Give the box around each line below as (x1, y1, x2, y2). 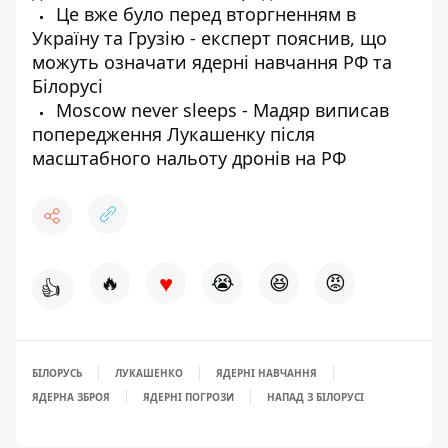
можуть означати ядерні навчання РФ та (32, 49, 392, 74)
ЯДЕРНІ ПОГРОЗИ (143, 389, 234, 404)
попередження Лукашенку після (32, 121, 315, 146)
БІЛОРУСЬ (32, 365, 82, 380)
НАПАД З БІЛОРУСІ (267, 389, 364, 404)
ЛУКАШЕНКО (115, 365, 183, 380)
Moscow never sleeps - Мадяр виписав (51, 97, 389, 122)
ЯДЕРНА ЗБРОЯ (32, 389, 110, 404)
